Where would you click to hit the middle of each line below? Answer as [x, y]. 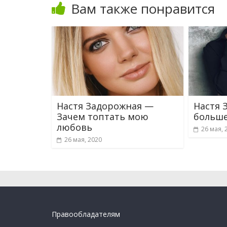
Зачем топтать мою [103, 116]
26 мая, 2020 [83, 139]
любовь [74, 127]
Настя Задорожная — [105, 106]
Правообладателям [86, 214]
